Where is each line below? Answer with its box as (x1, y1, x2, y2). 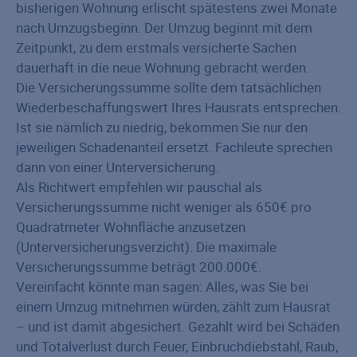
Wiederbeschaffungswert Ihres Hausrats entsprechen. (16, 98, 341, 116)
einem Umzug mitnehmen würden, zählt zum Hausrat (16, 297, 331, 316)
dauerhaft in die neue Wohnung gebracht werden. (16, 58, 309, 76)
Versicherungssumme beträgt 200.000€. (16, 257, 261, 276)
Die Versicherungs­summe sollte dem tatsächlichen (16, 78, 321, 96)
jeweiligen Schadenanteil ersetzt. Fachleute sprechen (16, 138, 332, 156)
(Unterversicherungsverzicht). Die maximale (16, 237, 277, 256)
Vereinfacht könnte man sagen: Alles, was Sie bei (16, 277, 308, 296)
